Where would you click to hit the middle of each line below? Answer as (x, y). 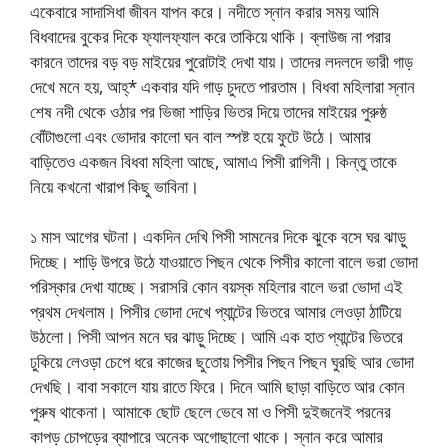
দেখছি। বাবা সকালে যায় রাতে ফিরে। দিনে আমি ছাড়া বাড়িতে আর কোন (217, 386)
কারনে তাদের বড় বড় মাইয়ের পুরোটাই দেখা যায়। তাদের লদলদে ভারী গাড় (221, 61)
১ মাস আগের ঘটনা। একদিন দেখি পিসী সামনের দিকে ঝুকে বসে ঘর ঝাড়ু (218, 236)
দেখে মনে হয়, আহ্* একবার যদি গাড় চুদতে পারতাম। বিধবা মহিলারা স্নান (222, 86)
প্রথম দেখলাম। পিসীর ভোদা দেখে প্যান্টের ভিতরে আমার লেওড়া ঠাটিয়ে (215, 311)
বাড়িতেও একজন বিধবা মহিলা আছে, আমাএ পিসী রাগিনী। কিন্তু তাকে (213, 161)
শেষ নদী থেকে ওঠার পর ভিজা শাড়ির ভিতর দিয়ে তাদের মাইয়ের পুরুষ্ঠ (208, 111)
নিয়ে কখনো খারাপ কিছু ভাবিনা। (114, 186)
